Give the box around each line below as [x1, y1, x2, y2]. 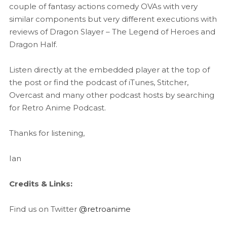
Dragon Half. [9, 40, 57, 49]
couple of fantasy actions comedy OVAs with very [9, 2, 198, 11]
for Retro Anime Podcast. [9, 103, 106, 112]
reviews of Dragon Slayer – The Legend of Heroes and [9, 27, 215, 36]
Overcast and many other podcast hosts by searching [9, 90, 214, 100]
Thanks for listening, [9, 128, 85, 138]
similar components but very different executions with [9, 14, 217, 24]
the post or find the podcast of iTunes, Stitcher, [9, 78, 188, 87]
